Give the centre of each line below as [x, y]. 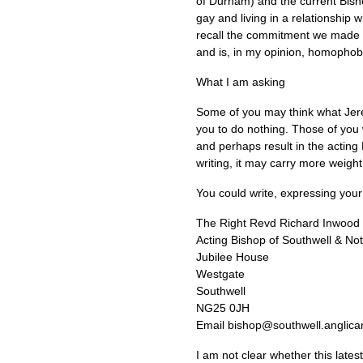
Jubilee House [233, 257]
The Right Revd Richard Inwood [278, 223]
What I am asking [241, 82]
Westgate [220, 274]
